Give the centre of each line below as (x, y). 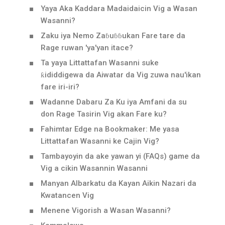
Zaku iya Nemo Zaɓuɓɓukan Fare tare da (113, 36)
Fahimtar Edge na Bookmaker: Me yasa (110, 129)
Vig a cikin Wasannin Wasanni (94, 168)
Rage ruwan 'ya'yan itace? (87, 48)
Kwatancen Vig (67, 195)
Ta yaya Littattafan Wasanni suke (100, 63)
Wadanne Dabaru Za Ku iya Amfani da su (114, 102)
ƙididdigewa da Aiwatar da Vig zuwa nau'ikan (121, 75)
